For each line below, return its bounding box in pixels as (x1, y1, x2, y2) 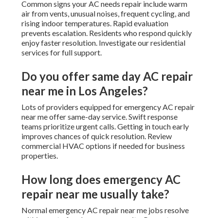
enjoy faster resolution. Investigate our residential (21, 38, 185, 48)
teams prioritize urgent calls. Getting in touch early (21, 122, 189, 131)
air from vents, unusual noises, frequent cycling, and (21, 9, 190, 18)
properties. (21, 151, 58, 161)
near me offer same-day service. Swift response (21, 112, 178, 122)
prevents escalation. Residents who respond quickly (21, 28, 192, 38)
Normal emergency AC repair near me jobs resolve (21, 205, 189, 215)
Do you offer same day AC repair (21, 69, 193, 84)
